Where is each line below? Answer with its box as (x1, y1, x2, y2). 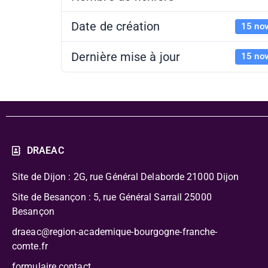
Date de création (71, 19, 160, 34)
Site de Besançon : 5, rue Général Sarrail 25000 (12, 191, 212, 203)
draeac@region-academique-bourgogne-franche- (12, 226, 218, 237)
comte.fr (12, 240, 53, 252)
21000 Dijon (184, 170, 239, 182)
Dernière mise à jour (71, 49, 180, 64)
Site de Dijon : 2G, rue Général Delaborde (12, 170, 185, 182)
